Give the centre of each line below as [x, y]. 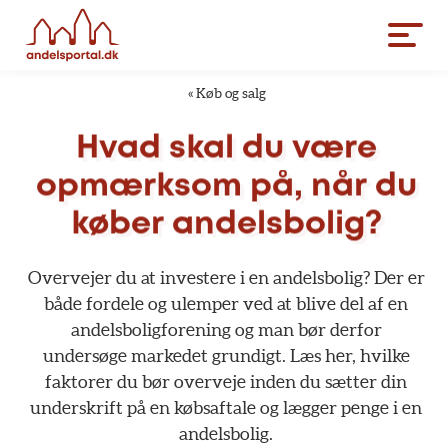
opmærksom [138, 187]
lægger [310, 407]
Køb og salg [230, 93]
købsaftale [215, 407]
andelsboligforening [150, 329]
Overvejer [69, 277]
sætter [351, 381]
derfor [355, 329]
